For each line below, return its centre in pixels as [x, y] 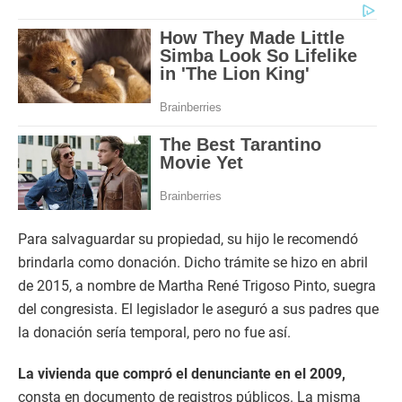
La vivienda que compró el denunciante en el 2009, [182, 374]
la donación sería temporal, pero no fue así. [154, 333]
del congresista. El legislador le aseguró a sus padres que [198, 310]
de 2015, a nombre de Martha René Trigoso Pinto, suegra [197, 286]
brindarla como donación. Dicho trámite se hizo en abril [193, 263]
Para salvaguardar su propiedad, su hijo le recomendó [188, 240]
